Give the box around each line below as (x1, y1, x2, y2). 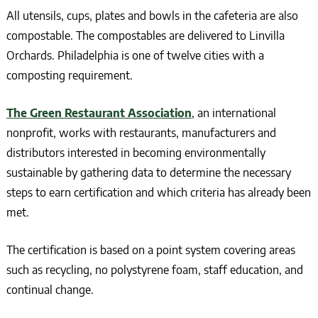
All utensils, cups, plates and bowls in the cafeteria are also (6, 9, 298, 23)
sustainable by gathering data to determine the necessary (6, 165, 291, 180)
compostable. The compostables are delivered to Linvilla (6, 28, 285, 43)
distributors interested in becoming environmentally (6, 146, 265, 160)
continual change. (6, 283, 94, 297)
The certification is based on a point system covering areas (6, 243, 295, 258)
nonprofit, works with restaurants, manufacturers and (6, 126, 276, 141)
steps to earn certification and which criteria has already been (6, 185, 311, 200)
